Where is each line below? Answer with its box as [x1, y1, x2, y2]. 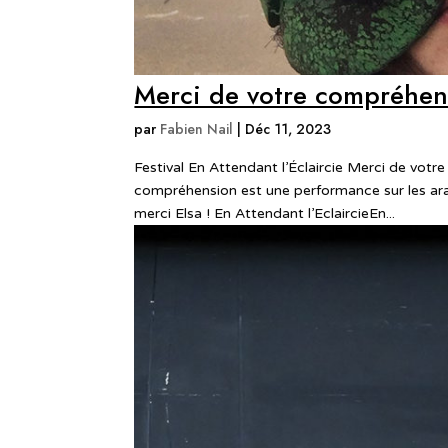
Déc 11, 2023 [245, 118, 332, 139]
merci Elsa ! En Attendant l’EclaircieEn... [134, 204, 396, 222]
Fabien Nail [160, 118, 234, 139]
